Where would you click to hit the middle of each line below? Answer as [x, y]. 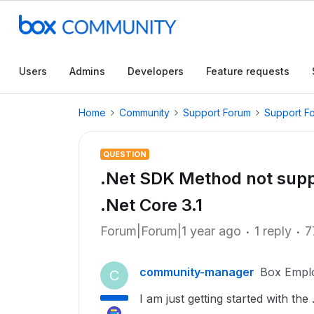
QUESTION [125, 154]
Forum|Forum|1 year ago [171, 231]
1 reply [273, 231]
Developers [156, 71]
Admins [87, 71]
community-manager [197, 272]
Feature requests [248, 71]
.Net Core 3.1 [151, 205]
